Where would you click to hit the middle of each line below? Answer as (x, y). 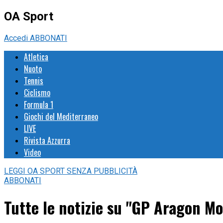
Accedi (17, 38)
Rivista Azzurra (47, 140)
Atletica (36, 56)
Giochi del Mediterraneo (61, 116)
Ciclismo (37, 92)
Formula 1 (39, 104)
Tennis (34, 80)
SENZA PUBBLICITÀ (102, 171)
